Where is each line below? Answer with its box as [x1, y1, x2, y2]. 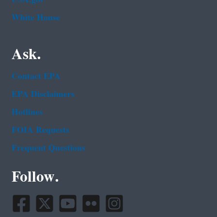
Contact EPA [12, 67, 61, 85]
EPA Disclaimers [12, 85, 75, 103]
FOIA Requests [12, 121, 69, 139]
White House [12, 8, 60, 27]
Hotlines [12, 103, 43, 121]
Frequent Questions [12, 139, 85, 157]
